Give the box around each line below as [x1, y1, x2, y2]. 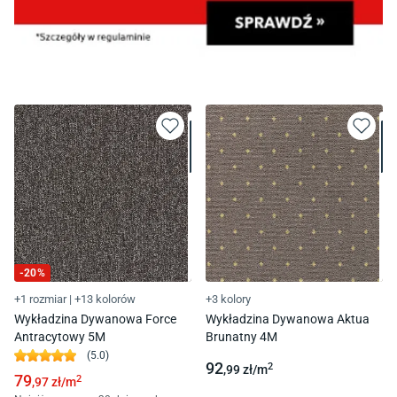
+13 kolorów [74, 292, 136, 306]
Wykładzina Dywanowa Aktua [206, 311, 370, 326]
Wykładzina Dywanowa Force [14, 311, 176, 326]
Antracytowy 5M [14, 329, 105, 344]
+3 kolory [206, 292, 251, 306]
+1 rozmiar [14, 292, 66, 306]
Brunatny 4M [206, 329, 277, 344]
